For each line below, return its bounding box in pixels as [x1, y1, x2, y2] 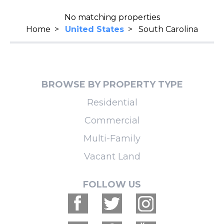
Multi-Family [83, 132, 140, 144]
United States [65, 24, 124, 34]
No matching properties [64, 12, 160, 22]
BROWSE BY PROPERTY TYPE [41, 78, 183, 90]
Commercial [84, 114, 140, 126]
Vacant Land [83, 150, 140, 162]
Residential [86, 96, 137, 108]
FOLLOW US [83, 178, 141, 190]
